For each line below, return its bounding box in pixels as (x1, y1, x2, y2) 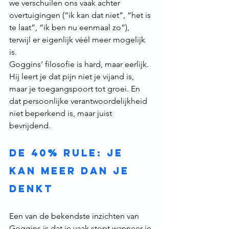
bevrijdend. (9, 121, 51, 131)
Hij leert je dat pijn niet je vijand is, (9, 72, 136, 82)
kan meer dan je (9, 165, 134, 177)
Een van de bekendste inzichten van (9, 211, 141, 221)
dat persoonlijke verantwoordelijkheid (9, 96, 149, 106)
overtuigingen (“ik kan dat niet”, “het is (9, 10, 153, 20)
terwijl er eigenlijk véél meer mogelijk (9, 35, 147, 45)
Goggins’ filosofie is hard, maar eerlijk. (9, 59, 151, 70)
